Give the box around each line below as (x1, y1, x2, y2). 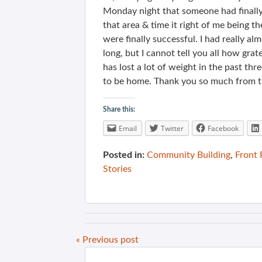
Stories (103, 164, 132, 174)
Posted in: (103, 150, 144, 160)
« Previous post (76, 235, 139, 244)
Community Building (147, 150, 230, 160)
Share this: (103, 106, 135, 113)
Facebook (208, 123, 239, 133)
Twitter (161, 123, 184, 133)
